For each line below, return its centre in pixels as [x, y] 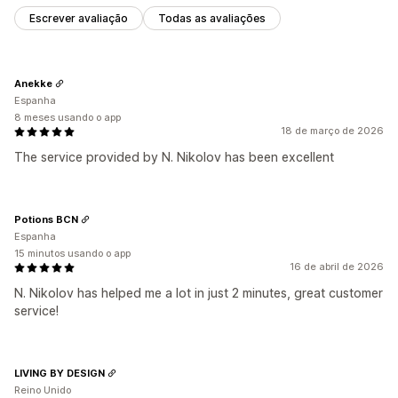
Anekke [33, 83]
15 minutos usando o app [72, 254]
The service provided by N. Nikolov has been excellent [174, 157]
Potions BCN [46, 219]
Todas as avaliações [212, 19]
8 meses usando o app [68, 118]
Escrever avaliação [79, 19]
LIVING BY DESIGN [60, 373]
